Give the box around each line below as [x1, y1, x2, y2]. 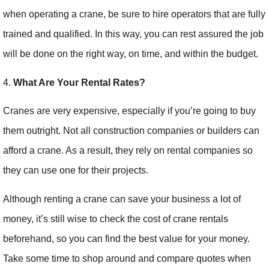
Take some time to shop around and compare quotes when [3, 253, 251, 264]
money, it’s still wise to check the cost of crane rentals [3, 213, 228, 224]
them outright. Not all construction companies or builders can [3, 125, 259, 136]
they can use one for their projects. [3, 165, 151, 176]
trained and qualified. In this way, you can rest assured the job [3, 29, 264, 40]
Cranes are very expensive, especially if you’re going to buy [3, 106, 256, 116]
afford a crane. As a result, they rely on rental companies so [3, 145, 253, 156]
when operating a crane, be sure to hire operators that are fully [3, 9, 265, 20]
